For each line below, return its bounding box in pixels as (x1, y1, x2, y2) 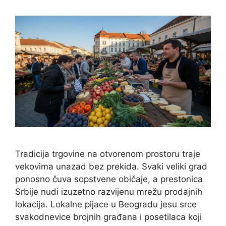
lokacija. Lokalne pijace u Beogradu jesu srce (15, 199, 197, 210)
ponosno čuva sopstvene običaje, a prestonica (15, 174, 203, 185)
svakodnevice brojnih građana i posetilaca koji (15, 212, 202, 222)
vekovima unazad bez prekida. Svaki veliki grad (15, 161, 207, 172)
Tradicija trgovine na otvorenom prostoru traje (15, 149, 200, 159)
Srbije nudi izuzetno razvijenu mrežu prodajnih (15, 187, 202, 197)
